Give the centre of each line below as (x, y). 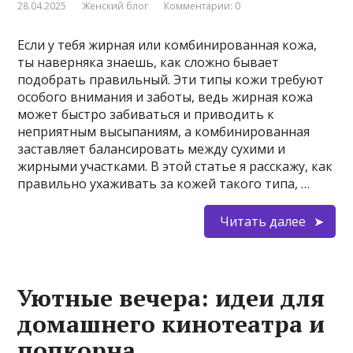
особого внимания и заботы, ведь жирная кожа (165, 97)
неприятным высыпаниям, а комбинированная (164, 132)
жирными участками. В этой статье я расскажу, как (175, 167)
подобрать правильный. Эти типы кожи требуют (171, 80)
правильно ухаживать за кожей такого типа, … (164, 184)
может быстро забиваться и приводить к (146, 115)
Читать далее (262, 222)
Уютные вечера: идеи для (171, 298)
